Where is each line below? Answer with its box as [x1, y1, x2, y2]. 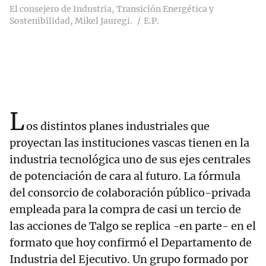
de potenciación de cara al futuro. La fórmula [9, 169, 240, 183]
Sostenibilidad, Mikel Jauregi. [9, 15, 132, 27]
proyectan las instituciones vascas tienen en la [9, 136, 249, 150]
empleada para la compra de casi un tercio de [9, 202, 241, 217]
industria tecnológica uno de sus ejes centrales [9, 153, 251, 167]
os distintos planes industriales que [26, 119, 210, 134]
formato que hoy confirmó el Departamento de [9, 236, 252, 250]
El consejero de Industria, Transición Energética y [9, 4, 214, 15]
